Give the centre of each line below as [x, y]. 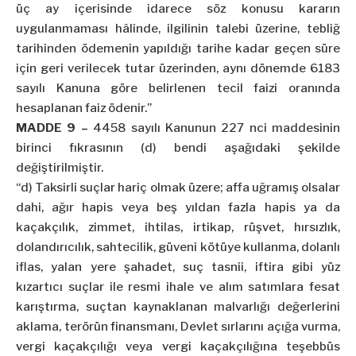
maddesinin [303, 128]
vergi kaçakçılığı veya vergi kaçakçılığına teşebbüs [178, 347]
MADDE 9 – [52, 128]
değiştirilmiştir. [60, 168]
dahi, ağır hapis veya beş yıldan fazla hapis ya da [178, 208]
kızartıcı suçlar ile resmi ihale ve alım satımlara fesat [178, 287]
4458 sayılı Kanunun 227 [168, 128]
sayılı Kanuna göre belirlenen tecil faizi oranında [178, 89]
